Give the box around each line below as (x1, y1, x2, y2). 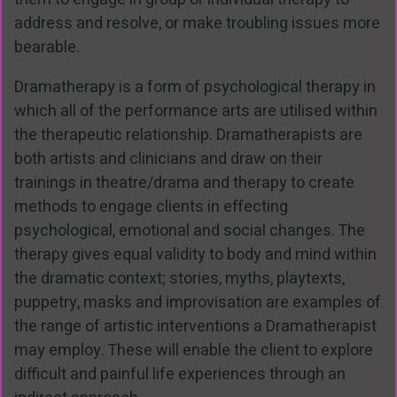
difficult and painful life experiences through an (14, 362, 346, 387)
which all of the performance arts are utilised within (14, 99, 378, 124)
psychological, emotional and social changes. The (14, 219, 365, 244)
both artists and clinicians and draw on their (14, 147, 323, 172)
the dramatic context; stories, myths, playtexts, (14, 267, 345, 292)
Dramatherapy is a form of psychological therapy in (14, 75, 376, 100)
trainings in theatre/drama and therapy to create (14, 171, 354, 196)
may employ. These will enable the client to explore (14, 339, 373, 363)
